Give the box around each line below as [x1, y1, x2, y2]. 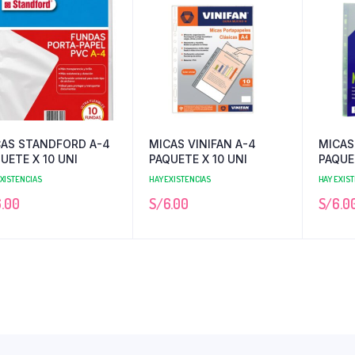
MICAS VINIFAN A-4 [148, 136, 256, 151]
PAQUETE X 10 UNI [148, 151, 247, 166]
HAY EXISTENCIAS [148, 173, 212, 185]
